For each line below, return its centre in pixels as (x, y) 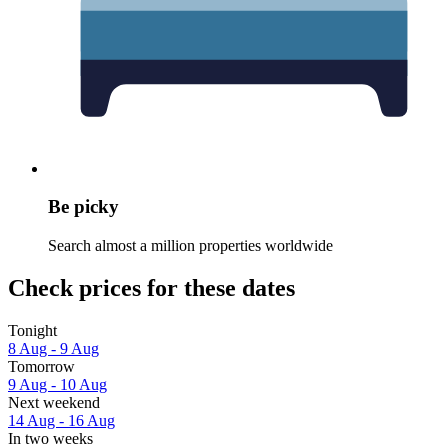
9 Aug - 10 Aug (57, 384)
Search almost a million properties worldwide (190, 246)
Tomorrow (41, 366)
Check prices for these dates (151, 287)
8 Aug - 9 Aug (53, 348)
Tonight (32, 330)
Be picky (83, 207)
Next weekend (54, 402)
